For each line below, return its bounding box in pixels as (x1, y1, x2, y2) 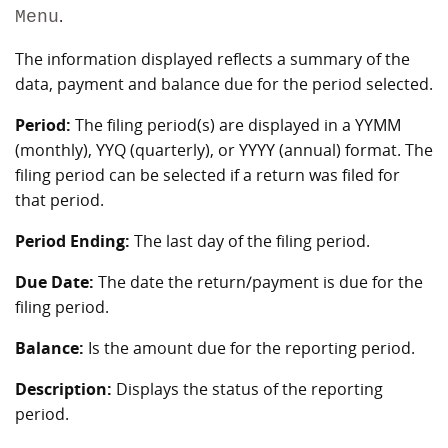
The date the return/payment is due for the (94, 271, 423, 293)
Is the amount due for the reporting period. (84, 337, 415, 359)
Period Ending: (15, 230, 130, 252)
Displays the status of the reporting (112, 378, 383, 400)
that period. (15, 189, 104, 211)
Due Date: (15, 271, 94, 293)
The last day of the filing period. (130, 230, 370, 252)
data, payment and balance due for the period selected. (15, 73, 433, 95)
